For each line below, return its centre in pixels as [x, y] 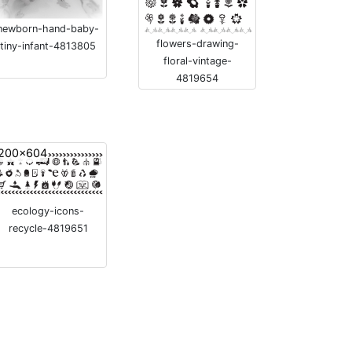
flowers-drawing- [197, 43]
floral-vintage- [197, 60]
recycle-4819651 [48, 229]
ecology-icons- [48, 211]
